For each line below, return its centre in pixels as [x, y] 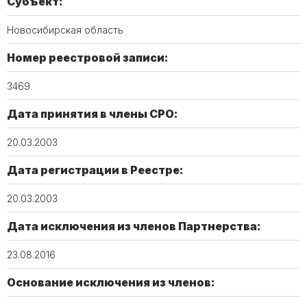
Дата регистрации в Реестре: [95, 170]
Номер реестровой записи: [88, 58]
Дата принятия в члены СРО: [93, 114]
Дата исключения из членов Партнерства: [134, 226]
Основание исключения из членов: [111, 282]
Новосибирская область [65, 30]
